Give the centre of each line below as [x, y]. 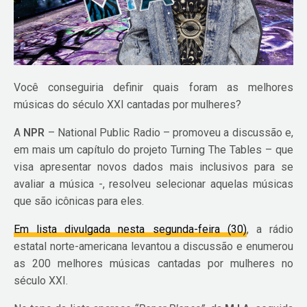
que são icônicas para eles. [79, 201]
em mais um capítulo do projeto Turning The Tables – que [153, 149]
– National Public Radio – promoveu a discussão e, [169, 132]
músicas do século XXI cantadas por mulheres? [128, 104]
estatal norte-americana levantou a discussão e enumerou [153, 246]
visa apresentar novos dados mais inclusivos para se [153, 167]
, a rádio [270, 229]
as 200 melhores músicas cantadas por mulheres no [153, 263]
